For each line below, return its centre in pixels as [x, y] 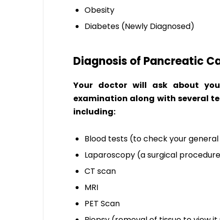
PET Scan [102, 203]
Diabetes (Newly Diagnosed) [139, 26]
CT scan [100, 171]
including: [94, 111]
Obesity [99, 10]
